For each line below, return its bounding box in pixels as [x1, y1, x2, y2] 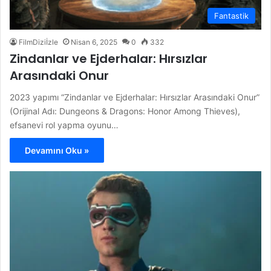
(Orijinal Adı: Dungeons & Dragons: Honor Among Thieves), [10, 105, 240, 116]
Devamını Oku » [25, 145, 89, 155]
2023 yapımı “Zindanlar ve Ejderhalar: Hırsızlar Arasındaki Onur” [10, 91, 260, 102]
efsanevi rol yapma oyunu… [10, 119, 119, 130]
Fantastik [214, 10, 249, 21]
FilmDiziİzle [19, 37, 58, 47]
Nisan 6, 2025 [71, 37, 117, 47]
